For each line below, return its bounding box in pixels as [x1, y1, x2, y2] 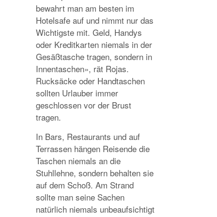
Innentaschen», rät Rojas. [36, 62, 129, 75]
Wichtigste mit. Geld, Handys [36, 26, 142, 38]
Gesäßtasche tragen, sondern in [36, 50, 152, 62]
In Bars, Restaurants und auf [36, 130, 140, 142]
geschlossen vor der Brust [36, 99, 131, 111]
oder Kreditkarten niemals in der [36, 38, 152, 50]
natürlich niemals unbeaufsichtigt [36, 203, 155, 215]
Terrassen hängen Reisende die [36, 142, 150, 155]
